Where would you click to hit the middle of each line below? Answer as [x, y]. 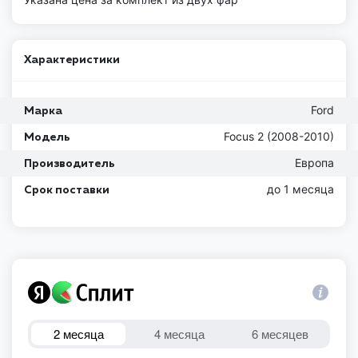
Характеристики [72, 60]
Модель [47, 137]
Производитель [70, 163]
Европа [314, 162]
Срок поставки [67, 190]
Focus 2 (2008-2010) [279, 136]
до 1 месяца [300, 189]
